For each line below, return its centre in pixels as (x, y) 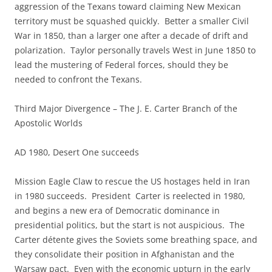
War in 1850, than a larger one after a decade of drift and (131, 36)
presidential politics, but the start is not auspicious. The (130, 225)
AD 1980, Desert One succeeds (77, 152)
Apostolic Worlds (49, 123)
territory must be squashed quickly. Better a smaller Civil (132, 21)
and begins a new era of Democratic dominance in (117, 210)
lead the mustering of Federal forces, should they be (121, 65)
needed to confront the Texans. (78, 79)
